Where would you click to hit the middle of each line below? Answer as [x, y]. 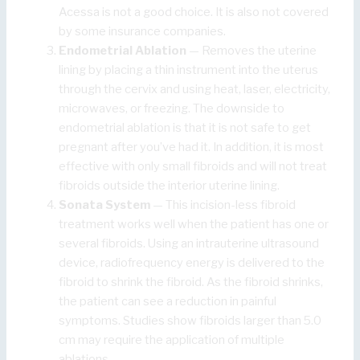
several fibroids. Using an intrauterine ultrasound [189, 244]
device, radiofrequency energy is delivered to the [192, 263]
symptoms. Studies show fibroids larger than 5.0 [190, 321]
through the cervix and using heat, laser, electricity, [195, 90]
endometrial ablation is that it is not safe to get [185, 128]
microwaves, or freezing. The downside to [172, 109]
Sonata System [105, 205]
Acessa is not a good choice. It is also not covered [194, 12]
